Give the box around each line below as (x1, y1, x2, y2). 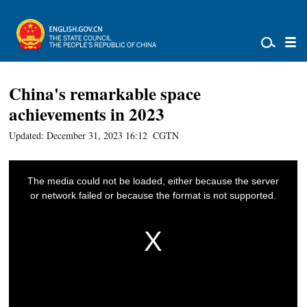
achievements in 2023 (9, 101, 165, 127)
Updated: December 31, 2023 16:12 (9, 129, 148, 142)
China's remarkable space (9, 81, 201, 106)
